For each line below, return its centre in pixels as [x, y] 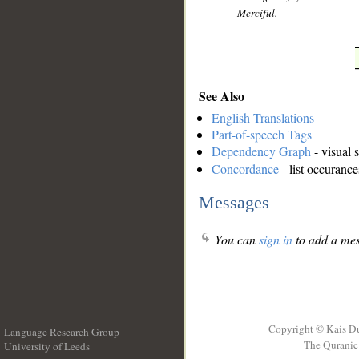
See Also [222, 95]
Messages [234, 202]
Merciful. [258, 13]
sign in [276, 240]
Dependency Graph [261, 151]
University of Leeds [47, 346]
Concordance [245, 169]
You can [235, 240]
